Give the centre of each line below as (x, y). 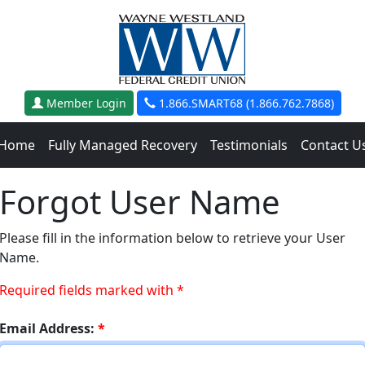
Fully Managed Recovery (122, 145)
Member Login (84, 103)
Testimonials (248, 145)
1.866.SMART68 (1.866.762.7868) (244, 103)
